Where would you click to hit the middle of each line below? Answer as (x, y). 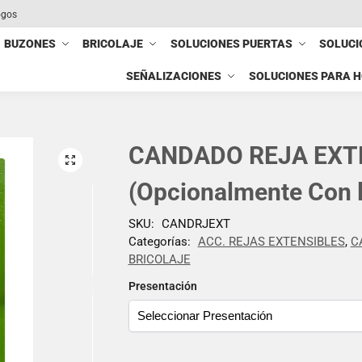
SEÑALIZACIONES (174, 76)
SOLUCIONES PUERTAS (231, 44)
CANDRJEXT (196, 223)
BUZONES (30, 44)
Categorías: (161, 241)
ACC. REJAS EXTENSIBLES (271, 241)
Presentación (162, 286)
